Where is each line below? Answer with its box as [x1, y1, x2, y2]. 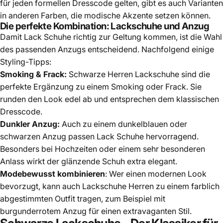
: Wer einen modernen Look [105, 168, 207, 179]
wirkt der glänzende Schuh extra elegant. [24, 156, 177, 166]
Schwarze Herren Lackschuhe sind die [69, 69, 210, 79]
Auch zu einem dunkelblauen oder [62, 118, 187, 129]
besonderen [161, 143, 205, 154]
